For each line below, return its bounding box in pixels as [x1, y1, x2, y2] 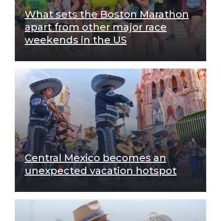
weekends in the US [25, 34, 127, 46]
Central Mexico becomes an [25, 151, 166, 164]
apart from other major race [25, 21, 167, 33]
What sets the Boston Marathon [25, 8, 189, 20]
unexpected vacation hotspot [25, 164, 177, 177]
